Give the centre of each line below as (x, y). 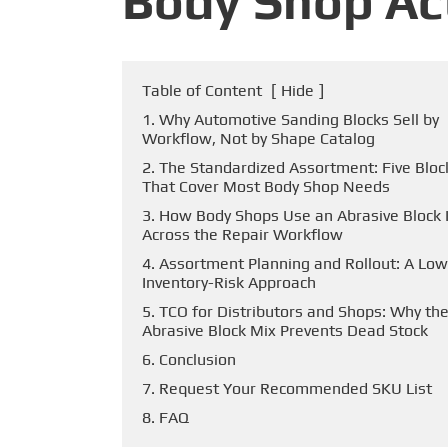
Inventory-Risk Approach (229, 282)
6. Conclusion (189, 359)
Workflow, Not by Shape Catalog (258, 138)
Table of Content (202, 90)
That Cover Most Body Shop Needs (266, 186)
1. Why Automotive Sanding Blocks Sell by (290, 119)
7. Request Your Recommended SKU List (287, 388)
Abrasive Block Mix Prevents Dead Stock (285, 330)
